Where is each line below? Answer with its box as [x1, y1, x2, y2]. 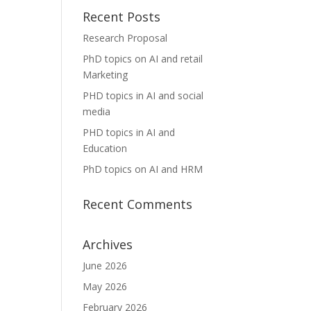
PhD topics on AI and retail [83, 52, 203, 65]
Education [83, 142, 128, 155]
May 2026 [83, 280, 128, 293]
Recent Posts [83, 8, 161, 25]
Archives [83, 236, 133, 253]
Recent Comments [83, 196, 193, 212]
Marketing [83, 68, 128, 81]
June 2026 [83, 259, 128, 272]
